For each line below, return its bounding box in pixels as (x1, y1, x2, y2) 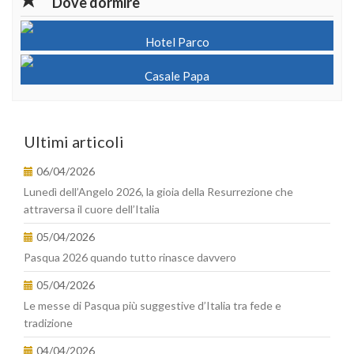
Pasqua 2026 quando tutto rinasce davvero (24, 250, 236, 264)
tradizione (24, 316, 73, 330)
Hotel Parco (145, 35, 209, 49)
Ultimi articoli (24, 132, 124, 151)
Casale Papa (145, 69, 209, 83)
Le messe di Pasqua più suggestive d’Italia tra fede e (24, 299, 281, 312)
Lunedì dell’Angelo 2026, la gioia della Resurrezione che (24, 185, 293, 198)
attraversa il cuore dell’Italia (24, 202, 160, 216)
